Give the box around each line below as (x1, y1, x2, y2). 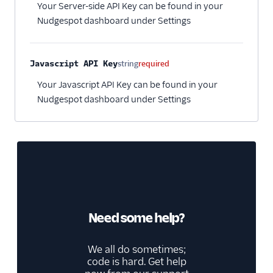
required (138, 59, 169, 69)
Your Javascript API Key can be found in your (37, 79, 218, 91)
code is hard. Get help (87, 255, 186, 269)
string (118, 59, 138, 69)
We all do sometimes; (87, 243, 186, 257)
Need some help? (88, 210, 185, 226)
